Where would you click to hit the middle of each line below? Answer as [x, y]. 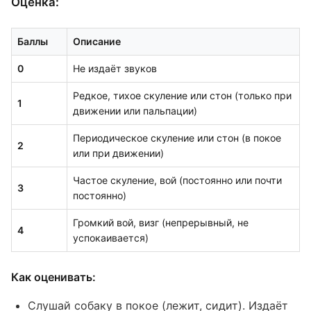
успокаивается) [111, 238]
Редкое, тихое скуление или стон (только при [182, 95]
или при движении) [118, 153]
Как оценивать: [53, 277]
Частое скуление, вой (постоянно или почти [177, 180]
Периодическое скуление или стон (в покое [177, 138]
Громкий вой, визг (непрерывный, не [161, 222]
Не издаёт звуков [115, 68]
